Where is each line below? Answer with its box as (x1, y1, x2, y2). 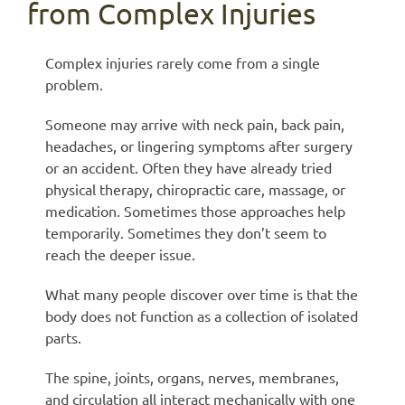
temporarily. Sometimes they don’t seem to (45, 222, 326, 241)
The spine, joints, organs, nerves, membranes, (45, 367, 339, 386)
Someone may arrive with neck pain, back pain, (45, 114, 344, 133)
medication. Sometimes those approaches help (45, 201, 345, 220)
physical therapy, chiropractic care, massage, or (45, 179, 345, 198)
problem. (45, 74, 103, 93)
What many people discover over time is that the (45, 284, 358, 303)
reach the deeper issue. (45, 244, 195, 263)
